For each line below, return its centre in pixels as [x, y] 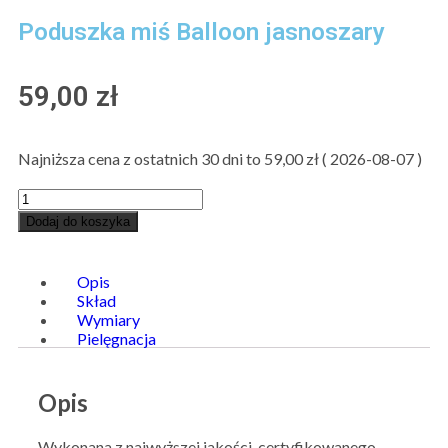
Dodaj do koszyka [78, 221]
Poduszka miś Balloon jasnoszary [201, 31]
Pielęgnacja [117, 338]
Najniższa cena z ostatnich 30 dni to [141, 158]
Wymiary [109, 319]
